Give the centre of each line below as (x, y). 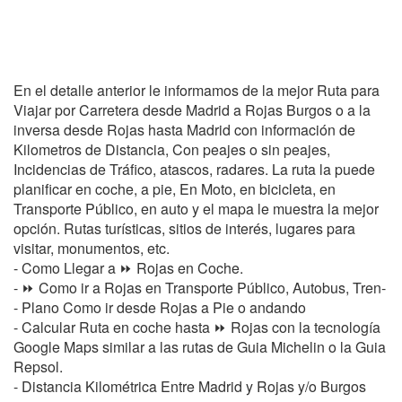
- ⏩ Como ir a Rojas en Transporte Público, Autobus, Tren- (200, 288)
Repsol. (38, 367)
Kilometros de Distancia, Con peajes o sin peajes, (172, 149)
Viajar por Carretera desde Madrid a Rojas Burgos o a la (192, 110)
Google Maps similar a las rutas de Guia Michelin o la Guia (200, 347)
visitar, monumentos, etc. (92, 248)
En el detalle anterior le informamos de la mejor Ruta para (197, 90)
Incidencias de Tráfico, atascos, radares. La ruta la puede (194, 169)
